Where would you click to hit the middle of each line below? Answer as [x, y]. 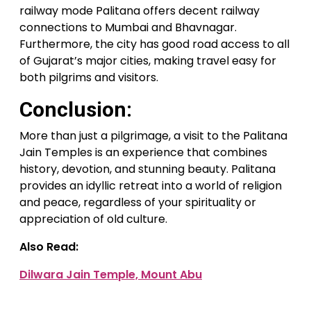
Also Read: [49, 247]
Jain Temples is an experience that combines [143, 153]
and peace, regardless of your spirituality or [138, 203]
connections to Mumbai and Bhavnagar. [128, 28]
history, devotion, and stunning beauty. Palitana [148, 169]
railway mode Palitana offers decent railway [140, 11]
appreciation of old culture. [93, 219]
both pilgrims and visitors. [89, 78]
